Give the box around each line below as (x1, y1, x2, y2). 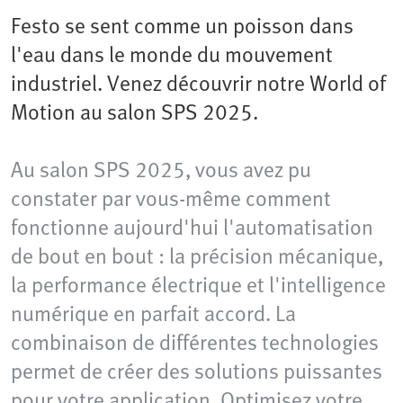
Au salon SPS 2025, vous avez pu (11, 153, 311, 185)
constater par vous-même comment (11, 182, 331, 214)
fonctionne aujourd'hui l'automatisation (11, 210, 373, 243)
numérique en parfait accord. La (11, 297, 296, 329)
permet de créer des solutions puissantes (11, 354, 382, 387)
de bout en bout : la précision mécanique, (11, 239, 383, 272)
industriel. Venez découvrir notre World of (11, 67, 386, 99)
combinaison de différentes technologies (11, 326, 379, 358)
